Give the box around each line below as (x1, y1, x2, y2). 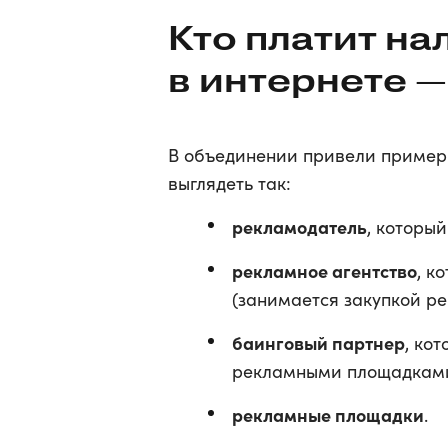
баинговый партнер (232, 330, 405, 355)
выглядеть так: (168, 171, 291, 195)
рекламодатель (232, 214, 367, 239)
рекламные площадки (232, 402, 424, 427)
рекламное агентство (232, 258, 417, 283)
